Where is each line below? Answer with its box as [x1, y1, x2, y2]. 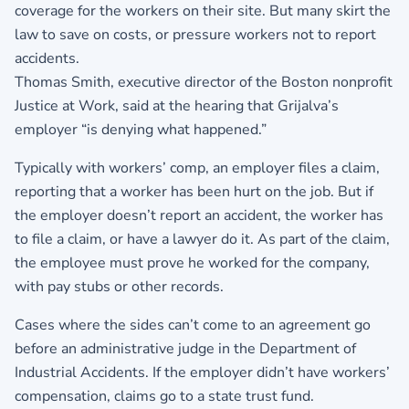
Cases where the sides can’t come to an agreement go [15, 314, 371, 335]
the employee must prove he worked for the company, [15, 252, 370, 273]
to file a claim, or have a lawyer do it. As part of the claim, [15, 228, 390, 249]
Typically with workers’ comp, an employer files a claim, [15, 157, 380, 178]
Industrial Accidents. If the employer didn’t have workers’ [15, 362, 390, 383]
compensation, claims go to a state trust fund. [15, 385, 314, 406]
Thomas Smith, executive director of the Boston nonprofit [15, 71, 393, 92]
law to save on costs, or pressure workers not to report [15, 24, 376, 45]
